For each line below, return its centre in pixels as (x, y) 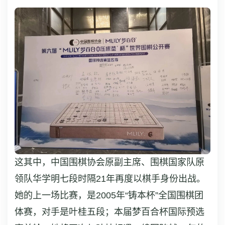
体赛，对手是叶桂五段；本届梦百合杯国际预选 (109, 212)
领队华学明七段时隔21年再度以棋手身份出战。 (110, 179)
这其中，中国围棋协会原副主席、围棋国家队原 (109, 162)
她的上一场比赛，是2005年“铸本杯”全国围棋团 (109, 195)
